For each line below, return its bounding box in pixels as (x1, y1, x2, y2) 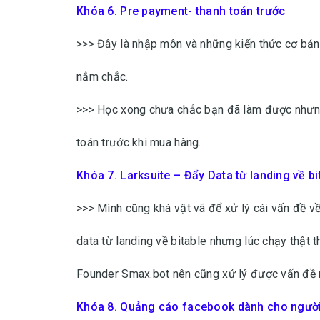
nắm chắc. (76, 70, 129, 84)
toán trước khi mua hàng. (76, 136, 201, 149)
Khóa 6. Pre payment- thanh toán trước (76, 4, 286, 18)
